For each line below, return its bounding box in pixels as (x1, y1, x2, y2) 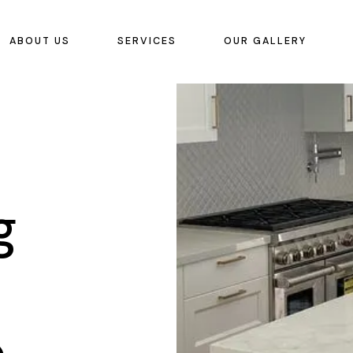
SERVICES (117, 35, 176, 48)
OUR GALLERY (223, 35, 307, 48)
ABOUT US (9, 35, 70, 48)
